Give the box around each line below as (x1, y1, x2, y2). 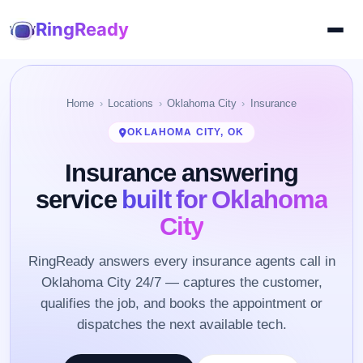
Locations (108, 96, 154, 109)
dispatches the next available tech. (76, 316, 287, 333)
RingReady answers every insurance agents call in (28, 253, 335, 270)
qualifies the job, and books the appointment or (41, 295, 322, 312)
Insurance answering (64, 156, 299, 188)
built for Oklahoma (121, 183, 327, 215)
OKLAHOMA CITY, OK (127, 126, 244, 138)
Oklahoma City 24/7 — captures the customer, (41, 274, 322, 291)
